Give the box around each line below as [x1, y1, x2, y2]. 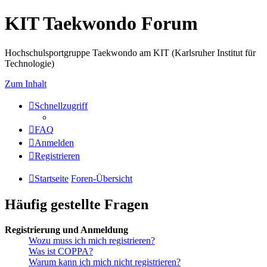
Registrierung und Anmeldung [5, 224, 128, 235]
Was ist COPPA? [29, 246, 93, 256]
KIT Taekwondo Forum [5, 13, 198, 35]
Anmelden [35, 137, 74, 148]
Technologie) [5, 58, 54, 69]
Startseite [35, 173, 69, 184]
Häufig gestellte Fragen [5, 196, 148, 212]
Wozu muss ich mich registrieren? [29, 235, 155, 246]
